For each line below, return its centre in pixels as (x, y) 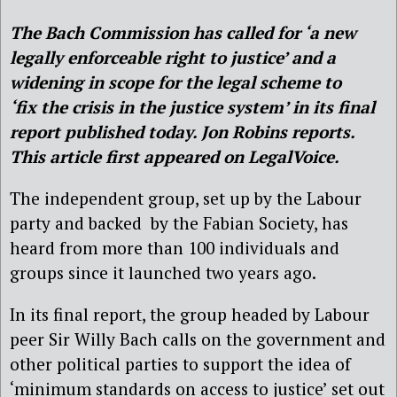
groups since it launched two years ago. (163, 273)
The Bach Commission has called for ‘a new (183, 33)
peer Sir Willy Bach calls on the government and (198, 339)
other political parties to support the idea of (180, 364)
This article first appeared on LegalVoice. (175, 157)
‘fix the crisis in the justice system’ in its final (192, 107)
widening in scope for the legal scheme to (175, 82)
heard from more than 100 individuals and (175, 248)
